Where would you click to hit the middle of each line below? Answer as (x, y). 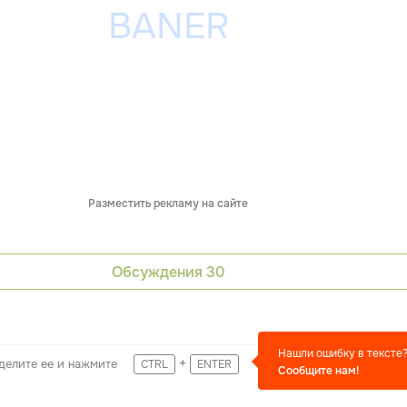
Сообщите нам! (318, 371)
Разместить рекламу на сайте (168, 204)
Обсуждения (159, 272)
